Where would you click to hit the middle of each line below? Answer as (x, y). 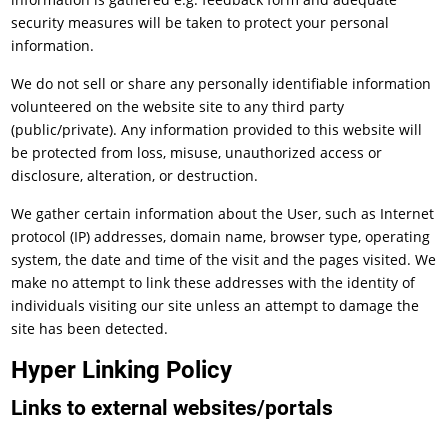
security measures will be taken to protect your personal (200, 22)
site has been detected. (90, 328)
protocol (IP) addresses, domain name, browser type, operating (221, 236)
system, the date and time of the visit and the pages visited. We (224, 259)
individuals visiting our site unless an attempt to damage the (215, 305)
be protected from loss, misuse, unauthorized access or (197, 152)
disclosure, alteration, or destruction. (135, 175)
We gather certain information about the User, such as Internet (223, 213)
